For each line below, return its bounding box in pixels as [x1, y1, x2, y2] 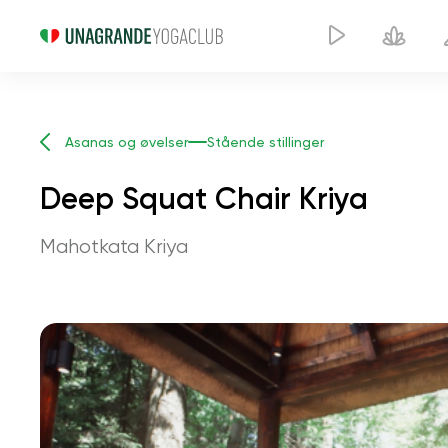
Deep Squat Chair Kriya [40, 181, 368, 217]
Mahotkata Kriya [40, 235, 188, 258]
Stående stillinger [207, 134, 324, 150]
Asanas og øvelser [65, 134, 188, 150]
